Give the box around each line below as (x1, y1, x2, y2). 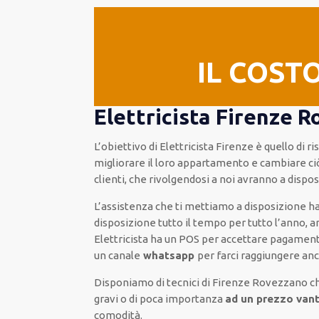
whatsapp (140, 249, 198, 261)
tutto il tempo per (158, 216, 246, 229)
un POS (164, 233, 202, 245)
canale (108, 249, 141, 261)
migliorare (94, 157, 148, 169)
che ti (153, 200, 185, 212)
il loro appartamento (147, 157, 250, 169)
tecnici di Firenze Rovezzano (167, 276, 308, 288)
